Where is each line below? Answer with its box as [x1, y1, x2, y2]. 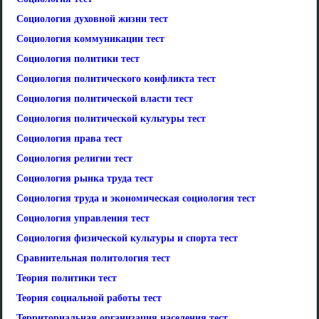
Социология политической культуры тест [16, 113, 206, 124]
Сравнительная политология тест [16, 253, 170, 263]
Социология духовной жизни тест [16, 14, 168, 24]
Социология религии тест [16, 153, 132, 164]
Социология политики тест [16, 53, 140, 64]
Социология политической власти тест [16, 93, 193, 104]
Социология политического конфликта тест [16, 73, 216, 84]
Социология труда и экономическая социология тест [16, 193, 256, 204]
